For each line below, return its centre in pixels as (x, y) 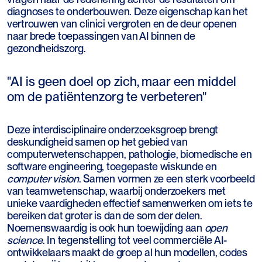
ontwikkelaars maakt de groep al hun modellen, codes (127, 253)
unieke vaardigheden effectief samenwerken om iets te (130, 204)
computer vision (43, 179)
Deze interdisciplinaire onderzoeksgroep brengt (113, 130)
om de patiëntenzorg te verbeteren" (107, 97)
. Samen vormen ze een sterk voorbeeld (167, 179)
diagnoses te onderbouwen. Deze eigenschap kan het (127, 12)
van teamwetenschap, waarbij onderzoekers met (116, 191)
